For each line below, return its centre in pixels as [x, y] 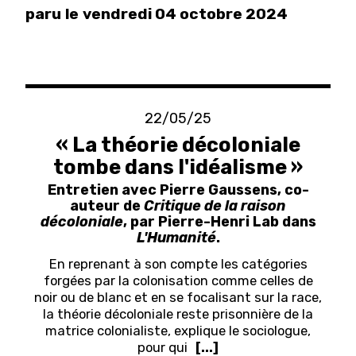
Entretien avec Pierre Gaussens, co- [178, 189]
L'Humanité [176, 237]
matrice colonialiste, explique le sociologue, [178, 330]
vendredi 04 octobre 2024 [185, 14]
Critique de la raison [215, 205]
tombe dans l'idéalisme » [178, 166]
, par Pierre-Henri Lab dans [219, 221]
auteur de [107, 205]
